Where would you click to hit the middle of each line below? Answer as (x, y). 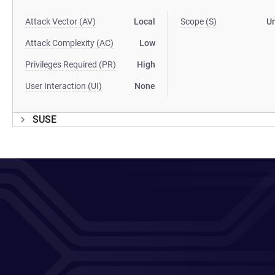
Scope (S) (199, 21)
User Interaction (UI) (64, 86)
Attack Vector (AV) (60, 21)
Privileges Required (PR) (71, 64)
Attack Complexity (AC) (69, 43)
